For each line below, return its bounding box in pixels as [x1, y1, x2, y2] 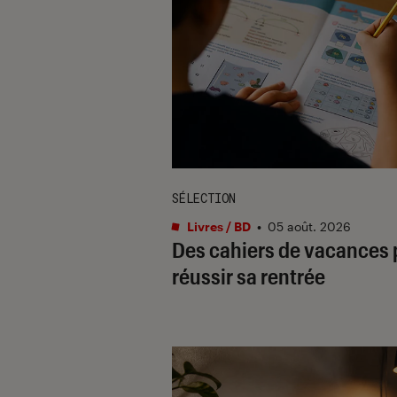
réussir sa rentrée [172, 262, 325, 289]
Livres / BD [184, 218, 251, 234]
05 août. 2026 [268, 218, 351, 234]
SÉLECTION [172, 189, 236, 206]
